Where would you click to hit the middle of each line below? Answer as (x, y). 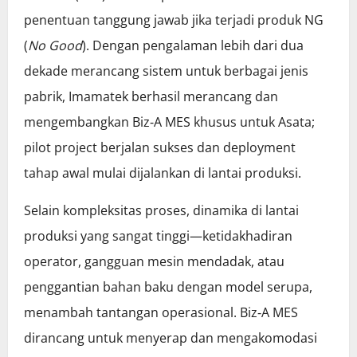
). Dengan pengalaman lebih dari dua (193, 46)
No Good (55, 46)
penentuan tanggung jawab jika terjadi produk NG (174, 20)
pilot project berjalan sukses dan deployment (160, 148)
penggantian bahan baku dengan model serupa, (168, 287)
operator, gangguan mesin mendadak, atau (154, 262)
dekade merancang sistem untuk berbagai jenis (166, 71)
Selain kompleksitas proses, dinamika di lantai (161, 211)
